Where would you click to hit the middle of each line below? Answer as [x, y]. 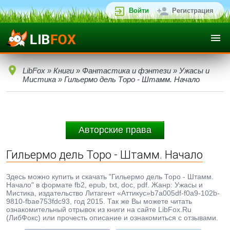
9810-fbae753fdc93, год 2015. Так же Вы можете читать [99, 201]
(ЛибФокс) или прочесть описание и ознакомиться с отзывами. [112, 218]
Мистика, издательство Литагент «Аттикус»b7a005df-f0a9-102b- [113, 193]
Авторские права [115, 130]
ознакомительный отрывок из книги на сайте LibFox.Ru [99, 209]
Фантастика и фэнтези [127, 71]
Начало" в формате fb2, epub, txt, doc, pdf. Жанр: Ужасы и [104, 185]
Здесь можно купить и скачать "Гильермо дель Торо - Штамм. [110, 177]
